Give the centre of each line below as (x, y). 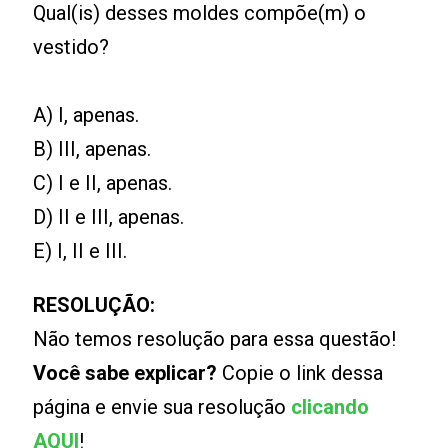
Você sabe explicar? (125, 373)
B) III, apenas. (92, 149)
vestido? (71, 47)
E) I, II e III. (80, 251)
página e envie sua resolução (162, 407)
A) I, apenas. (86, 115)
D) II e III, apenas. (109, 217)
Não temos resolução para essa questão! (215, 339)
